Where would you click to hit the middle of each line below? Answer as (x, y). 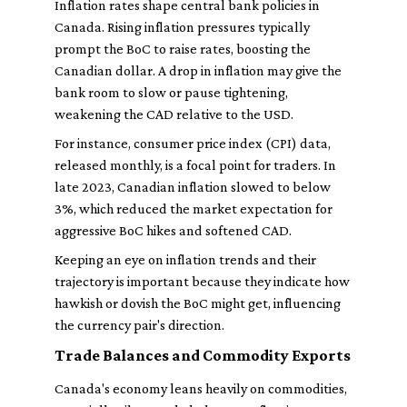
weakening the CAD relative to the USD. (174, 114)
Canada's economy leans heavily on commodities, (201, 388)
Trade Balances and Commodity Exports (203, 355)
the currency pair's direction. (139, 325)
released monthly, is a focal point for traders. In (195, 165)
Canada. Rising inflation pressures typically (182, 27)
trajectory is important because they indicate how (202, 281)
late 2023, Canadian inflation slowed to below (193, 187)
